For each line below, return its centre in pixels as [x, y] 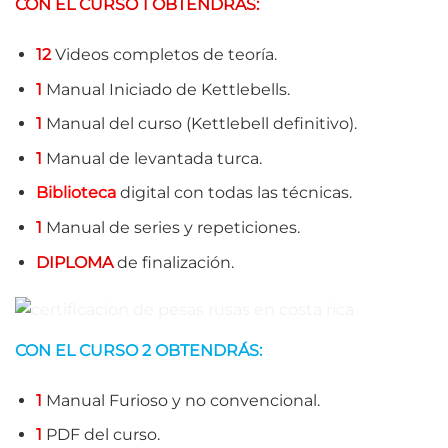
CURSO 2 [115, 350]
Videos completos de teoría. [163, 54]
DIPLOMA [74, 262]
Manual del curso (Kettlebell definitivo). [199, 124]
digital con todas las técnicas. [233, 193]
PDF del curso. [100, 435]
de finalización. [173, 262]
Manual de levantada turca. [151, 158]
